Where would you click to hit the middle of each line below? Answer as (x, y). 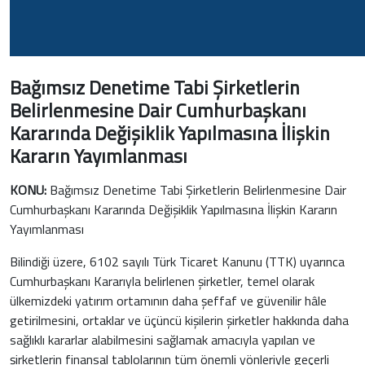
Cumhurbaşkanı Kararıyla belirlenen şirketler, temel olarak (162, 281)
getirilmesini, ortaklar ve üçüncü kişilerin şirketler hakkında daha (179, 321)
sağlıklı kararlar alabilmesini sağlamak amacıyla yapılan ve (163, 340)
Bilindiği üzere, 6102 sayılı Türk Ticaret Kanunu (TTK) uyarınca (177, 262)
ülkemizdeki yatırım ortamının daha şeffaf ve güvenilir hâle (168, 301)
